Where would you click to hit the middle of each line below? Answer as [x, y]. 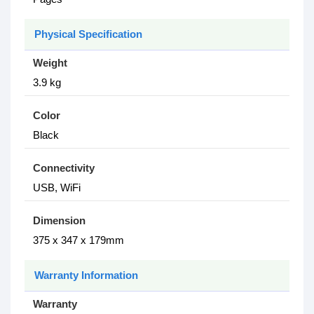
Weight [50, 63]
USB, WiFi [57, 187]
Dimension [59, 220]
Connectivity [64, 168]
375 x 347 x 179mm [78, 240]
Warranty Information [86, 275]
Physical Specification [88, 34]
